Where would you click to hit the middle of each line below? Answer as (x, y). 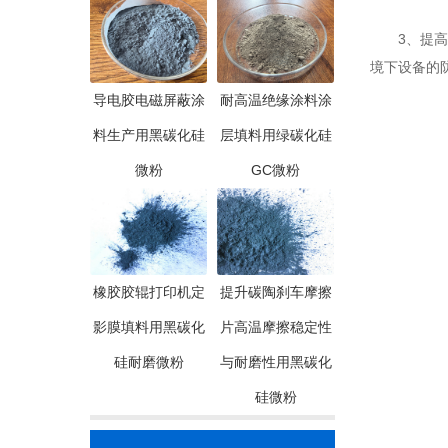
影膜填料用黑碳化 (148, 327)
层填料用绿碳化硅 (275, 135)
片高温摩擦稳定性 (275, 327)
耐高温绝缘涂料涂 (275, 100)
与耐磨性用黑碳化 (275, 362)
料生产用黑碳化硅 (148, 135)
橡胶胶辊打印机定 (148, 292)
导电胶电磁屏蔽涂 (148, 100)
